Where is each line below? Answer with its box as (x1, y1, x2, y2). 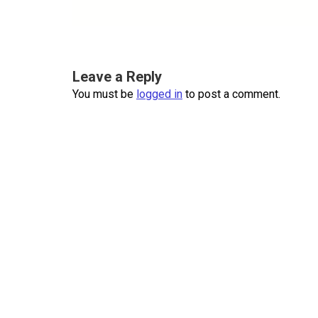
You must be (72, 87, 136, 101)
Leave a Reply (72, 67, 162, 85)
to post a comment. (182, 87, 280, 101)
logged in (136, 87, 182, 101)
